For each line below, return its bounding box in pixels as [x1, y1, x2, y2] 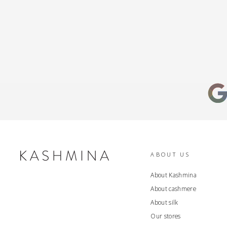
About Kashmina [150, 170, 197, 179]
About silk [150, 198, 178, 206]
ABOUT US [150, 150, 191, 158]
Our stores [150, 211, 181, 220]
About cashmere [150, 184, 197, 193]
